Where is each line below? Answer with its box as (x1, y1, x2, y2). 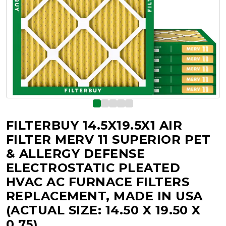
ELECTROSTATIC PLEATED (6, 160, 181, 175)
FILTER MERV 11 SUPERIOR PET (6, 132, 211, 147)
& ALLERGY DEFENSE (6, 146, 145, 161)
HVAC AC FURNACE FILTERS (6, 175, 190, 189)
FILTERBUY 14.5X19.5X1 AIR (6, 118, 182, 133)
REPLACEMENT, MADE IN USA (6, 189, 203, 203)
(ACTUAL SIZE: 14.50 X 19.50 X (6, 203, 201, 217)
